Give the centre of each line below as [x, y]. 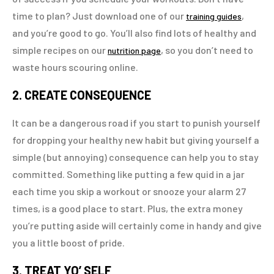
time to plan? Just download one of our [99, 16]
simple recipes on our [60, 50]
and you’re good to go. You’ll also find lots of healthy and [134, 33]
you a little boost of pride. [68, 243]
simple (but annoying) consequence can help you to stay [135, 157]
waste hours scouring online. [75, 67]
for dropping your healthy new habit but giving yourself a [136, 140]
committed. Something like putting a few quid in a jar [128, 174]
